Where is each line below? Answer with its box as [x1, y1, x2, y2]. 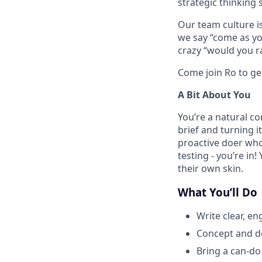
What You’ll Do [178, 184, 257, 199]
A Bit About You [178, 88, 251, 101]
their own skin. [178, 162, 243, 175]
